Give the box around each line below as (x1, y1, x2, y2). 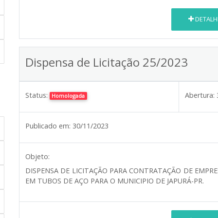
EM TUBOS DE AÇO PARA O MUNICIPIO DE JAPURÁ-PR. (25, 176, 204, 185)
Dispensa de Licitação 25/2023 (25, 54, 188, 70)
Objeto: (25, 151, 50, 161)
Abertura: (185, 90, 215, 100)
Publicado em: (25, 121, 71, 130)
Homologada (52, 91, 85, 99)
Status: (25, 90, 48, 100)
